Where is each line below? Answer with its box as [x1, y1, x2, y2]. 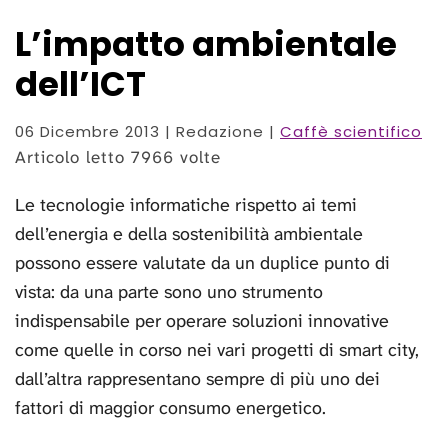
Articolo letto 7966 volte [15, 146, 221, 169]
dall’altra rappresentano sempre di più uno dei [15, 367, 380, 392]
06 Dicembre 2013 [15, 121, 160, 143]
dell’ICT [15, 60, 146, 109]
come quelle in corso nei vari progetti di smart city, [15, 338, 419, 363]
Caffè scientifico [280, 121, 422, 143]
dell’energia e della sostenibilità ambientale [15, 222, 363, 247]
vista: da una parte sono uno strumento [15, 280, 323, 305]
